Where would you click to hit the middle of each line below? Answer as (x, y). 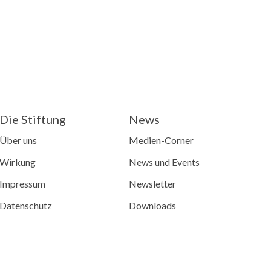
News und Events (165, 162)
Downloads (153, 206)
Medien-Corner (162, 140)
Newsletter (153, 184)
